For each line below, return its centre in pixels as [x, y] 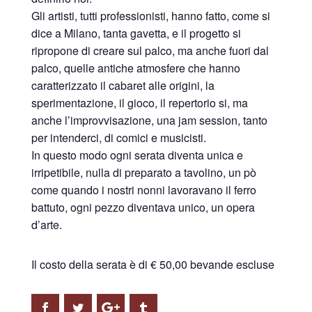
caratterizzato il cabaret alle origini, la [123, 85]
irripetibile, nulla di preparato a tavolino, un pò [143, 172]
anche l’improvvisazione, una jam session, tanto [149, 120]
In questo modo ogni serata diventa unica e [137, 155]
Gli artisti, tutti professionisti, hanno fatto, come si [150, 15]
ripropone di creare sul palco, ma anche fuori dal [150, 50]
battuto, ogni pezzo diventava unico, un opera [143, 207]
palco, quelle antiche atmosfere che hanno [135, 68]
